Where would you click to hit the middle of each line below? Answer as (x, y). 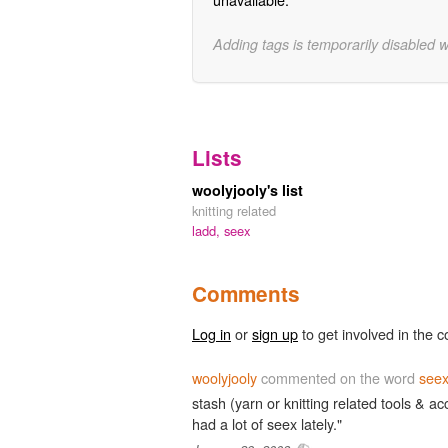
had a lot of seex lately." (267, 423)
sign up (275, 333)
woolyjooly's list (247, 189)
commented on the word (338, 377)
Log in (211, 333)
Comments (246, 293)
